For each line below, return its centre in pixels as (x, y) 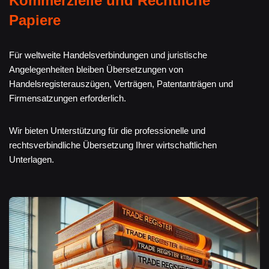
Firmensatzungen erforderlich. (68, 98)
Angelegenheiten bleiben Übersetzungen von (96, 70)
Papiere (35, 20)
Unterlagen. (32, 160)
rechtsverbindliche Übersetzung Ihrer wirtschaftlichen (113, 145)
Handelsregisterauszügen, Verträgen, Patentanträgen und (121, 84)
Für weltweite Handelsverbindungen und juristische (108, 55)
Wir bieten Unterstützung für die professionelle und (107, 131)
